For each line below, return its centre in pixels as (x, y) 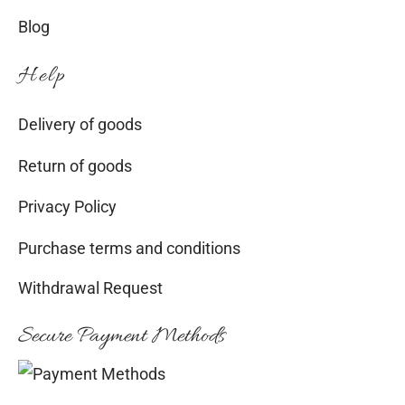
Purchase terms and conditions (129, 248)
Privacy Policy (67, 207)
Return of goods (75, 165)
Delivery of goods (80, 124)
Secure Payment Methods (122, 337)
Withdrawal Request (90, 289)
